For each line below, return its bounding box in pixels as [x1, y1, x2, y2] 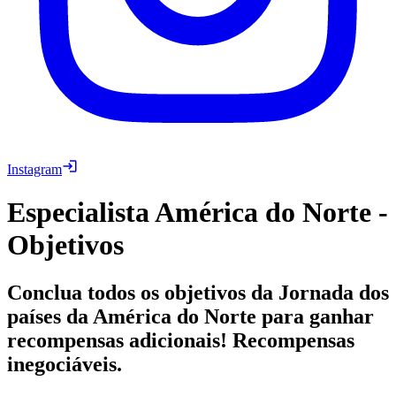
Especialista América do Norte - [7, 196, 388, 229]
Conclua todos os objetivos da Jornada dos [7, 280, 389, 304]
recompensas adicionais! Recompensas [7, 328, 354, 352]
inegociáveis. [7, 352, 122, 376]
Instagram [7, 161, 62, 177]
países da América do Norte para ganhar [7, 304, 374, 328]
